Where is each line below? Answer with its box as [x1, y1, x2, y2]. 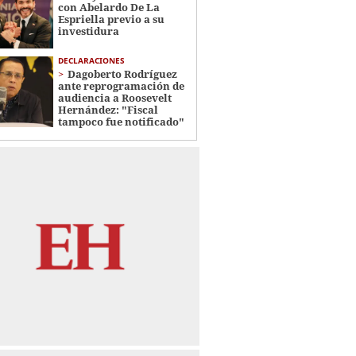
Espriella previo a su [57, 11, 164, 26]
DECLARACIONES [57, 55, 125, 67]
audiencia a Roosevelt [57, 91, 172, 106]
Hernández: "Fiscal [57, 103, 158, 118]
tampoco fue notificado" [57, 114, 184, 130]
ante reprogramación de [57, 79, 184, 94]
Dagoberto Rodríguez [67, 67, 177, 82]
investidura [57, 23, 119, 38]
